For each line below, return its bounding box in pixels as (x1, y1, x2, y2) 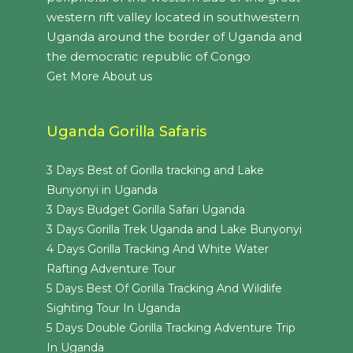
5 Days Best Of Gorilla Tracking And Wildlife (46, 281, 282, 296)
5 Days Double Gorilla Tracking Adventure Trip (46, 321, 295, 336)
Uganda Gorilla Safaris (46, 123, 207, 141)
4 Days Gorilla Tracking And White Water (46, 242, 269, 257)
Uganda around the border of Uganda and (46, 29, 302, 45)
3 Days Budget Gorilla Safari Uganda (46, 203, 245, 217)
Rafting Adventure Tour (46, 262, 176, 277)
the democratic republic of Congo (46, 49, 251, 65)
